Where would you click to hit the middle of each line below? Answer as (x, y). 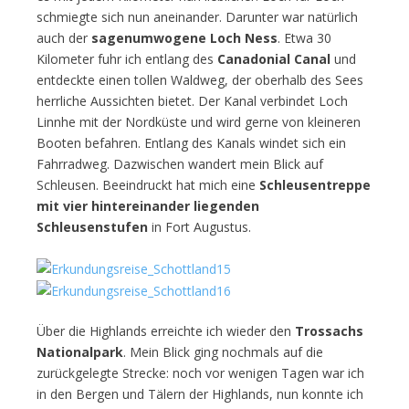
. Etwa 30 (304, 37)
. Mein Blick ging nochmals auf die (223, 352)
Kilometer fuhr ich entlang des (127, 58)
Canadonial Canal (274, 58)
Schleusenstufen (92, 226)
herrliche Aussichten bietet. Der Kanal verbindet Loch (192, 100)
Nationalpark (80, 352)
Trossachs (329, 331)
